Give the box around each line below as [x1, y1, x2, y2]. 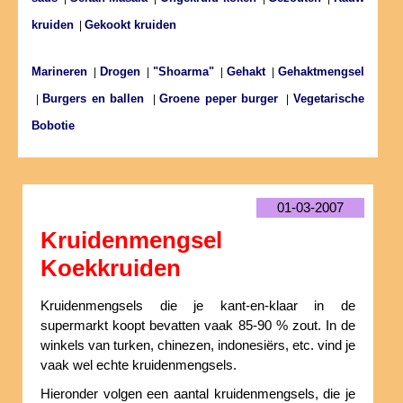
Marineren [31, 65, 87, 79]
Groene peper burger [159, 92, 279, 106]
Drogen [100, 65, 140, 79]
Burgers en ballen [42, 92, 145, 106]
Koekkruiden [40, 255, 181, 282]
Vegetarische [293, 92, 365, 106]
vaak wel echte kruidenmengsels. [40, 358, 237, 373]
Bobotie [31, 119, 75, 133]
